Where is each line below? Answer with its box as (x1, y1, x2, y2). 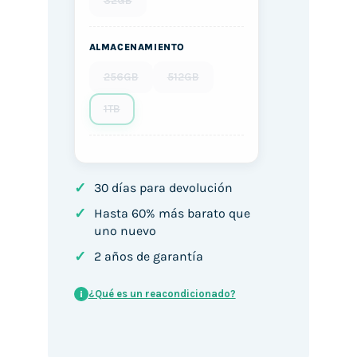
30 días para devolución (93, 180, 233, 196)
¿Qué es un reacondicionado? (88, 288, 236, 300)
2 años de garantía (93, 249, 203, 265)
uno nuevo (93, 223, 156, 239)
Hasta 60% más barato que (93, 206, 250, 222)
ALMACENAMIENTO (88, 41, 186, 53)
